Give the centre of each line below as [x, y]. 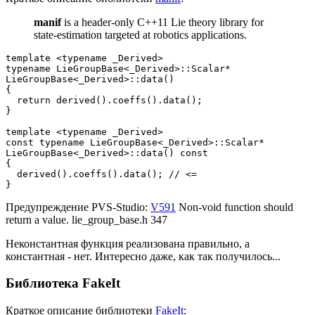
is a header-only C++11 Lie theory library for [162, 22]
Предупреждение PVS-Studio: [78, 207]
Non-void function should [234, 207]
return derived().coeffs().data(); [104, 100]
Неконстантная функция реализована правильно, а [128, 243]
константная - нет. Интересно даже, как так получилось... [143, 256]
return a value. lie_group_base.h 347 [86, 219]
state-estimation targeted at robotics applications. [140, 34]
